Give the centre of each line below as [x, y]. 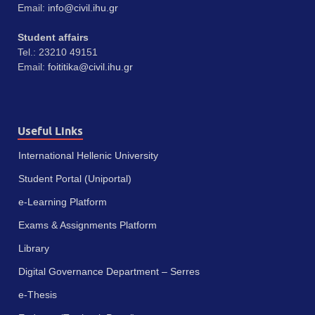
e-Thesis [38, 295]
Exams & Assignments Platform [88, 225]
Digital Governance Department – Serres [109, 272]
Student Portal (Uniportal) [75, 179]
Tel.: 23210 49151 [58, 52]
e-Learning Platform [63, 202]
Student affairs [53, 38]
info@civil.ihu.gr [83, 8]
